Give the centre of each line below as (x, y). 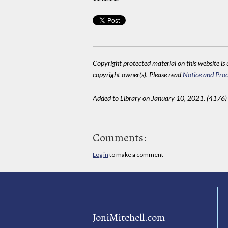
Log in (101, 155)
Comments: (120, 138)
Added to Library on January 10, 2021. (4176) (160, 98)
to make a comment (136, 155)
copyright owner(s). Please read (138, 75)
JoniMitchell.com (129, 217)
